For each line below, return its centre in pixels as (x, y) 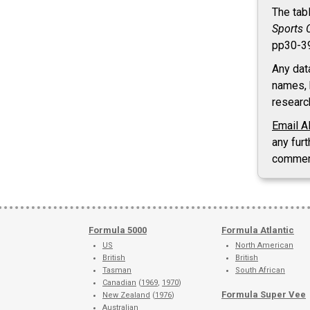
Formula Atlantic (258, 230)
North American (264, 245)
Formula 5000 (118, 230)
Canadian (119, 283)
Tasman (117, 270)
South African (260, 270)
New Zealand (126, 295)
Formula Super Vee (264, 294)
